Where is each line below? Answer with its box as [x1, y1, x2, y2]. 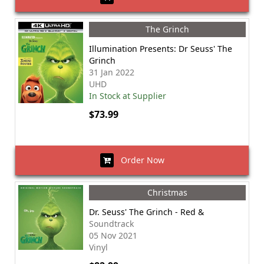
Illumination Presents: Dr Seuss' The [89, 43, 232, 54]
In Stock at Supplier [89, 90, 166, 101]
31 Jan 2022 [89, 67, 134, 78]
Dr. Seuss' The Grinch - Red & [89, 206, 204, 217]
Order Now [113, 154, 164, 166]
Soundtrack [89, 218, 134, 229]
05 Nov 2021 [89, 230, 137, 241]
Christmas [147, 187, 187, 198]
